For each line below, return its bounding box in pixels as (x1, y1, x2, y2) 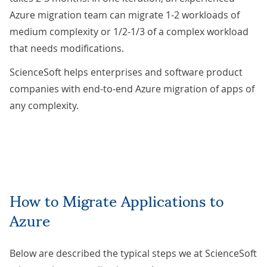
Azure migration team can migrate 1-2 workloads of (10, 8, 240, 22)
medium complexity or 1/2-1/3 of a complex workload (10, 25, 249, 39)
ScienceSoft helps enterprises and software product (10, 66, 243, 79)
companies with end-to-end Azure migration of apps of (10, 82, 254, 96)
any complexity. (10, 99, 79, 113)
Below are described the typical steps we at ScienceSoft (10, 247, 257, 260)
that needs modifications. (10, 42, 124, 55)
